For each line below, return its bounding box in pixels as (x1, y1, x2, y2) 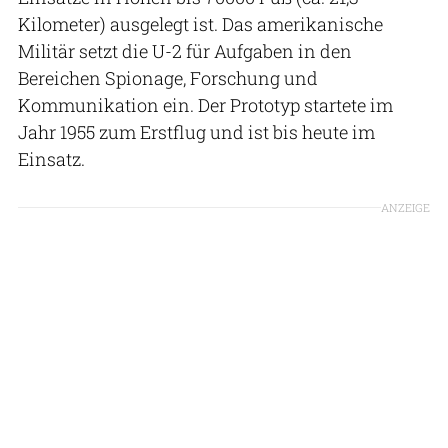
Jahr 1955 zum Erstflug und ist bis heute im (18, 119, 375, 144)
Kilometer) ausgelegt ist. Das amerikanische (18, 11, 383, 36)
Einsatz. (18, 146, 93, 171)
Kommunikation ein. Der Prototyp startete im (18, 92, 393, 117)
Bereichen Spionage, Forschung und (18, 65, 318, 90)
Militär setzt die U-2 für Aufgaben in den (18, 38, 352, 63)
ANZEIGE (381, 199, 430, 215)
